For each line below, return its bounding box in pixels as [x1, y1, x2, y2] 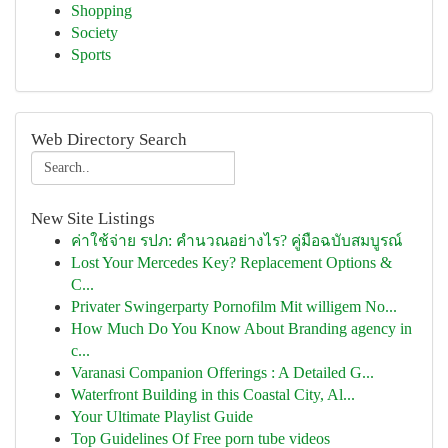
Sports [71, 46, 111, 63]
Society [71, 24, 118, 41]
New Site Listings [31, 209, 155, 228]
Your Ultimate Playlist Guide [71, 408, 253, 425]
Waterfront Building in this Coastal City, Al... [71, 386, 355, 403]
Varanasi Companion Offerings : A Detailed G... [71, 364, 374, 381]
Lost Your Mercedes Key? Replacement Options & [71, 254, 392, 271]
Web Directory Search [31, 130, 187, 149]
